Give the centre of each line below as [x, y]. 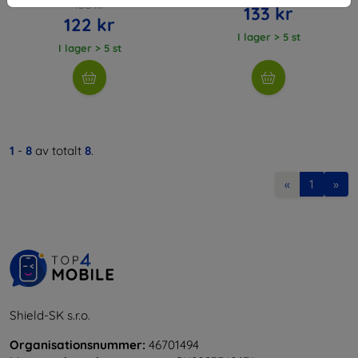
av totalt [58, 150]
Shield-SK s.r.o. [50, 315]
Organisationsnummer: [78, 344]
